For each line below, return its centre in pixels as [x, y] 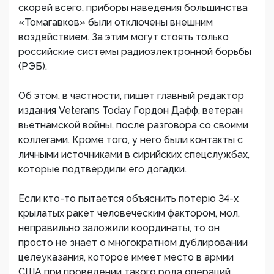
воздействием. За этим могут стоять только [124, 37]
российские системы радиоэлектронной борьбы [135, 52]
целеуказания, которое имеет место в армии [126, 257]
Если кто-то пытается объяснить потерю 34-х [128, 198]
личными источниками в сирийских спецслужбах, [134, 154]
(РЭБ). [33, 66]
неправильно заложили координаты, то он [119, 228]
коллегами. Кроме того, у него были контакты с [131, 140]
